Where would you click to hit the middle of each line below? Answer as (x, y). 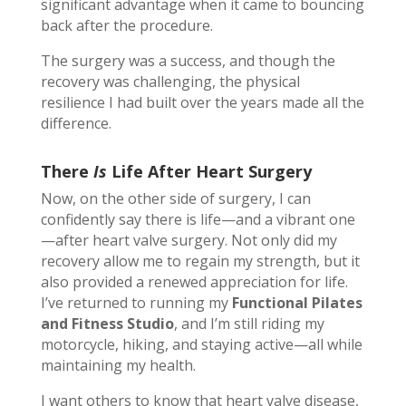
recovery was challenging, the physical (170, 82)
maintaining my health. (118, 366)
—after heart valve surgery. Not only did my (188, 241)
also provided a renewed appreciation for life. (194, 282)
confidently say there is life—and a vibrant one (198, 220)
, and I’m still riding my (249, 324)
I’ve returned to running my (136, 303)
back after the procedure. (126, 26)
